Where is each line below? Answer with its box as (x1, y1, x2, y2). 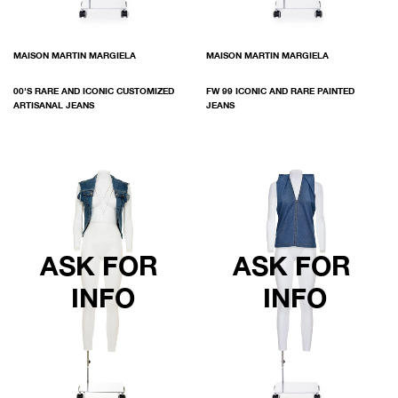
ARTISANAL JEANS (13, 99, 94, 110)
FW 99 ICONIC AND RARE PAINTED (205, 84, 354, 96)
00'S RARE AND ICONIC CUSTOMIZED (13, 84, 174, 96)
